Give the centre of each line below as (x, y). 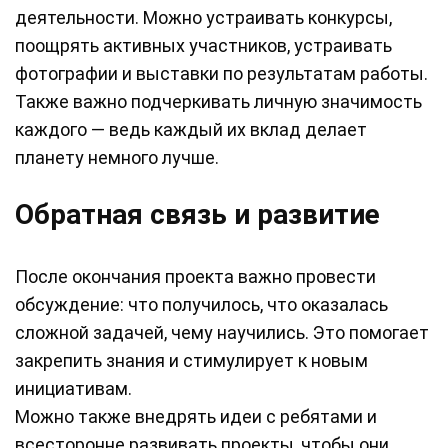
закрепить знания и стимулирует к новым (191, 361)
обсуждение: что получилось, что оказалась (201, 305)
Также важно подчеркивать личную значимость (218, 102)
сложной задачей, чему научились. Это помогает (222, 333)
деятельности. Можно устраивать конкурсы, (203, 18)
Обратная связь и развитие (197, 215)
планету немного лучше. (117, 158)
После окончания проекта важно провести (195, 277)
